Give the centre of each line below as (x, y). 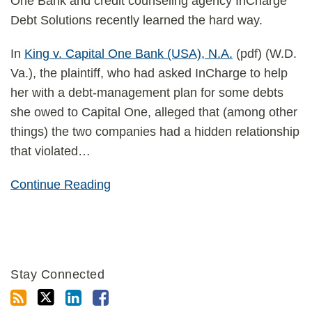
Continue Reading (61, 185)
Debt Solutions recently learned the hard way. (136, 20)
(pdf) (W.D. (265, 54)
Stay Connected (57, 274)
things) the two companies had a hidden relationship (155, 132)
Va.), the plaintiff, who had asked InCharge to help (149, 73)
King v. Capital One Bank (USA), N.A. (128, 54)
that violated (44, 151)
